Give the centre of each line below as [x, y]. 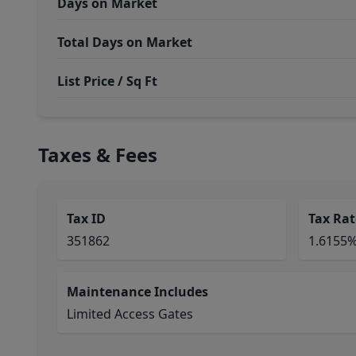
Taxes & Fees [98, 155]
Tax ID [86, 219]
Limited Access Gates [130, 314]
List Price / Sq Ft [107, 81]
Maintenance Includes [137, 292]
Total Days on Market [125, 42]
